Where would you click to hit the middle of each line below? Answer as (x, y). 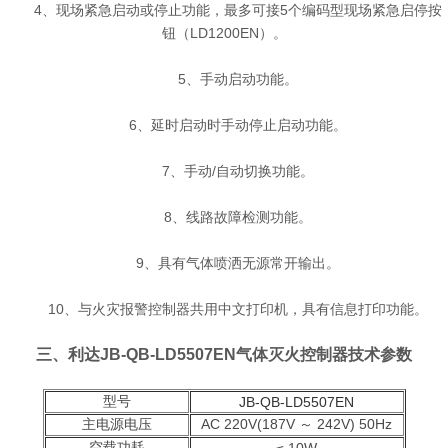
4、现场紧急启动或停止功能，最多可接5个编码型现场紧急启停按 (224, 10)
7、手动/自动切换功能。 (224, 171)
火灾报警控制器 (141, 309)
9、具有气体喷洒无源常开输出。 (224, 263)
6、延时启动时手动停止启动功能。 (224, 125)
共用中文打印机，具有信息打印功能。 (309, 309)
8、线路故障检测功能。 (224, 217)
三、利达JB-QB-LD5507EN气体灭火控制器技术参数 (224, 354)
